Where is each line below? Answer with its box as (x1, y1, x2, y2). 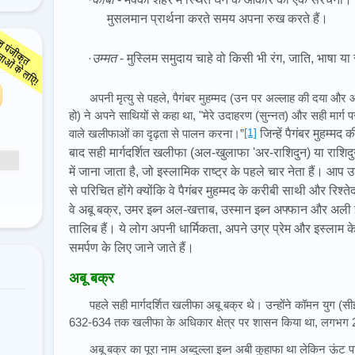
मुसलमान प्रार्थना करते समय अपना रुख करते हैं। (107, 12, 328, 25)
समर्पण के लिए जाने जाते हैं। (69, 241, 194, 254)
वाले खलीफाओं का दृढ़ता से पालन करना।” (69, 127, 244, 140)
